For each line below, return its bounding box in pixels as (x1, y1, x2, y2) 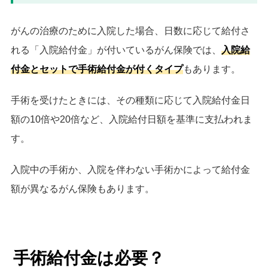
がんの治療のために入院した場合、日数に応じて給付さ (11, 25, 250, 36)
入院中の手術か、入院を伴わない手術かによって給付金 (11, 164, 250, 175)
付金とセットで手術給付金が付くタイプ (11, 63, 183, 74)
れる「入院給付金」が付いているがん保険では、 (11, 44, 221, 55)
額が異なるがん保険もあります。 (11, 183, 154, 194)
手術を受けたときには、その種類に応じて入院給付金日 (11, 95, 250, 105)
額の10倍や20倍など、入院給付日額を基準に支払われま (11, 114, 252, 124)
